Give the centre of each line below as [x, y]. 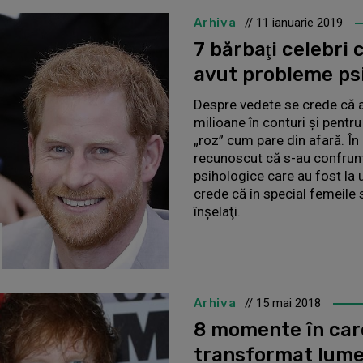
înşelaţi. [217, 212]
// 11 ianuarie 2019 [293, 23]
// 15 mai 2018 [282, 303]
